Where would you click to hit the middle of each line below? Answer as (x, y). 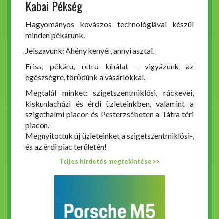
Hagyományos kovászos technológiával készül (109, 24)
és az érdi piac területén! (66, 146)
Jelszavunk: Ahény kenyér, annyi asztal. (90, 51)
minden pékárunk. (55, 35)
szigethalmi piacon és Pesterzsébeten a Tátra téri (109, 114)
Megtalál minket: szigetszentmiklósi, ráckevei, (109, 93)
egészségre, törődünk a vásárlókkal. (85, 77)
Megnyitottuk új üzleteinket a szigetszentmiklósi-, (109, 136)
